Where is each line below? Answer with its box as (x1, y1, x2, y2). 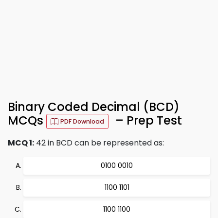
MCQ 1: (8, 137, 34, 148)
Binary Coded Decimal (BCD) (8, 99, 180, 115)
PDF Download (60, 117, 104, 126)
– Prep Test (112, 112, 182, 129)
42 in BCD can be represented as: (34, 137, 164, 148)
